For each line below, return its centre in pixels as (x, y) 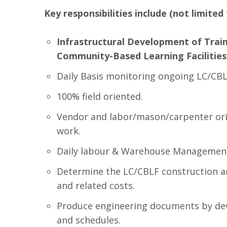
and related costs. (96, 185)
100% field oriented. (100, 96)
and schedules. (89, 220)
